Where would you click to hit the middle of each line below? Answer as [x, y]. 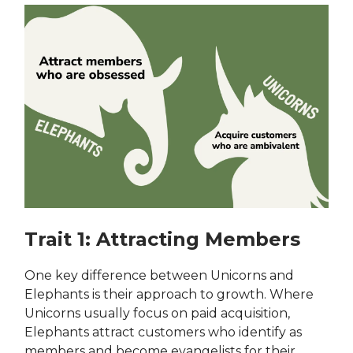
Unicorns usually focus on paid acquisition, [157, 313]
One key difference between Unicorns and [159, 275]
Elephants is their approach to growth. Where [169, 294]
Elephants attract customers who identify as [163, 332]
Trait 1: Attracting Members [162, 239]
